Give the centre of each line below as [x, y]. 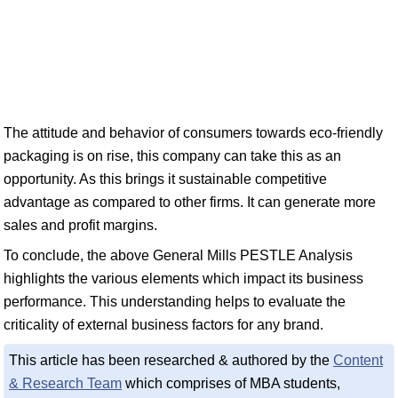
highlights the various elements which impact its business [183, 279]
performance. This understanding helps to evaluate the [175, 302]
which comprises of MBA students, [231, 383]
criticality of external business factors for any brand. [163, 325]
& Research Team [65, 383]
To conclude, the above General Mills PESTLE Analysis [178, 255]
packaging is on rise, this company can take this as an [172, 156]
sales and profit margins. [80, 225]
